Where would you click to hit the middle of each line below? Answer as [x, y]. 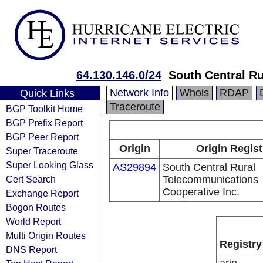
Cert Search [31, 179]
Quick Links [47, 93]
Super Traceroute [42, 151]
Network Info [139, 93]
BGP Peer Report [42, 137]
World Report [33, 221]
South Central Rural [209, 167]
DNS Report [31, 249]
